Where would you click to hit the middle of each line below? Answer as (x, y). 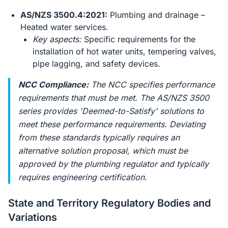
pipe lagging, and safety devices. (96, 64)
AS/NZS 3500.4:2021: (64, 15)
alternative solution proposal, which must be (103, 151)
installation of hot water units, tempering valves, (124, 51)
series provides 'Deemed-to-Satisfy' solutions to (111, 111)
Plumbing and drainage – (156, 15)
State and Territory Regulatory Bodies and (109, 203)
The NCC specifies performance (152, 84)
